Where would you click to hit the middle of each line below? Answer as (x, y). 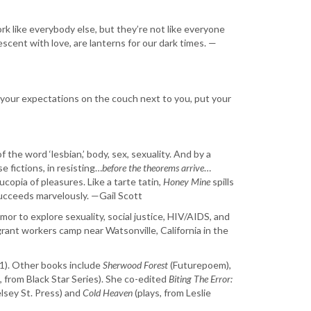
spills (223, 182)
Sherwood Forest (135, 265)
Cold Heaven (108, 293)
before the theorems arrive (153, 168)
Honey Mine (188, 182)
